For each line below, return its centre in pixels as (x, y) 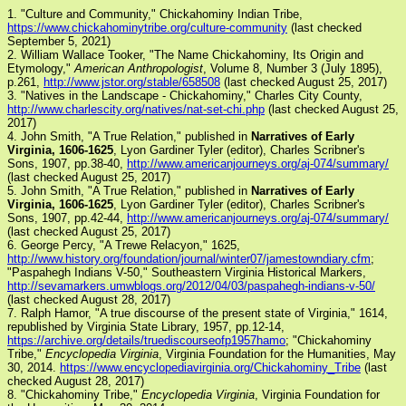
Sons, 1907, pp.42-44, (67, 218)
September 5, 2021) (59, 42)
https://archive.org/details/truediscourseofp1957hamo (146, 341)
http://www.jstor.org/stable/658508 (132, 82)
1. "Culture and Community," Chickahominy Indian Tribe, (155, 14)
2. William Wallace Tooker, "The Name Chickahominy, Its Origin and (185, 55)
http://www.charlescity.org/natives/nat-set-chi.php (136, 110)
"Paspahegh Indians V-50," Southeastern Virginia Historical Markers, (187, 273)
